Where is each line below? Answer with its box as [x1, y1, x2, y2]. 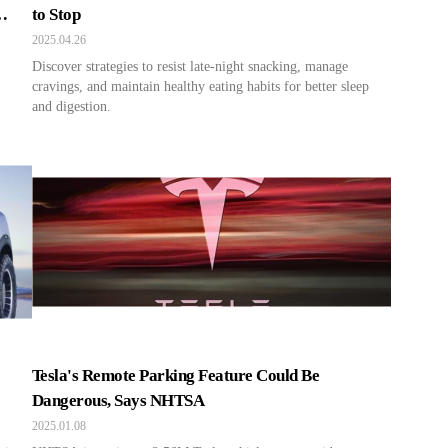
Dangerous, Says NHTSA [32, 391, 205, 410]
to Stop [32, 5, 81, 24]
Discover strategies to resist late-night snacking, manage [32, 59, 348, 74]
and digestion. [32, 99, 111, 114]
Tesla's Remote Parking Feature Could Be [32, 366, 320, 385]
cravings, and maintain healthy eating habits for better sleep [32, 79, 369, 94]
